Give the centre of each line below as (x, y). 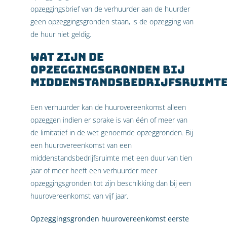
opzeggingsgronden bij (108, 70)
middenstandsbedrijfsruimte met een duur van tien (111, 158)
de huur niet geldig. (61, 34)
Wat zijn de (67, 57)
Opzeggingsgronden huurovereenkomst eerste (110, 218)
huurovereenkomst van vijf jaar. (79, 196)
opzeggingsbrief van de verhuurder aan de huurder (110, 9)
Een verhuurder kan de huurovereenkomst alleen (108, 107)
